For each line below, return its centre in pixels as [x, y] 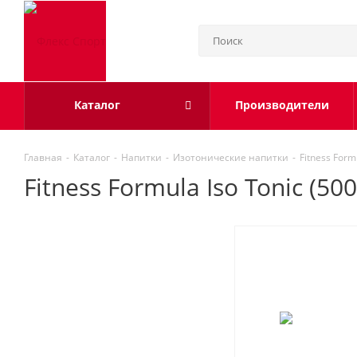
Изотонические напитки [231, 157]
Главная [43, 157]
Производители [282, 105]
